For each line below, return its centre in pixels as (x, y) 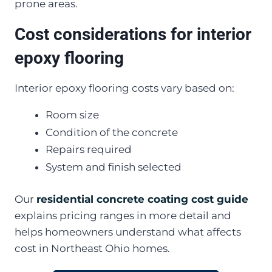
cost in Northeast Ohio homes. (92, 248)
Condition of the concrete (112, 132)
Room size (72, 114)
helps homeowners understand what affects (128, 232)
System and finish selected (114, 167)
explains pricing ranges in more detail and (123, 215)
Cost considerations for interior (133, 34)
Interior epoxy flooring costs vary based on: (124, 88)
